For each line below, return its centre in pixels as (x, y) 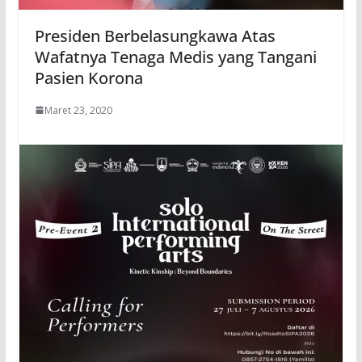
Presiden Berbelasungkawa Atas (155, 36)
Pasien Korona (88, 78)
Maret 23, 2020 (78, 110)
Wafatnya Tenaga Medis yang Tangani (175, 57)
